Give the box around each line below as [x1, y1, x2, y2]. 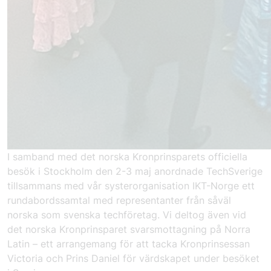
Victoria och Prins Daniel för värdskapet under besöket [7, 252, 260, 264]
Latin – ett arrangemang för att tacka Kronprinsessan [7, 238, 250, 250]
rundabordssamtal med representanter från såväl [7, 194, 231, 206]
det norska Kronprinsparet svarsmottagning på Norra [7, 223, 250, 235]
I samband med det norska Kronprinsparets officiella [7, 151, 247, 163]
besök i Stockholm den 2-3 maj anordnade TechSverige [7, 165, 263, 177]
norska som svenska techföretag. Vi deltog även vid [7, 209, 246, 221]
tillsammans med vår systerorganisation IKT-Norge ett [7, 180, 255, 192]
